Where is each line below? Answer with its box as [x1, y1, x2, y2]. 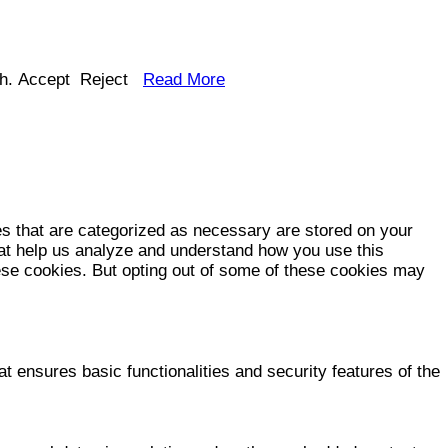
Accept [18, 70, 70, 90]
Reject [80, 70, 128, 90]
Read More [143, 70, 225, 90]
